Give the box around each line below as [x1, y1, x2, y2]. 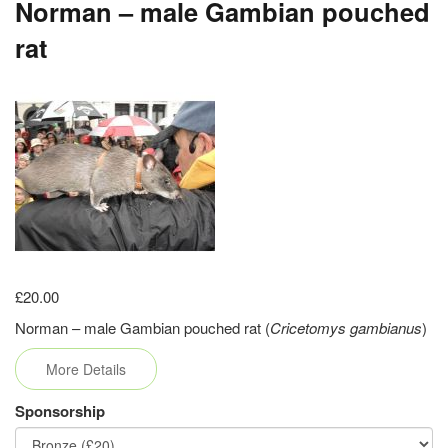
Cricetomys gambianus [270, 317, 422, 338]
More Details [46, 359, 126, 379]
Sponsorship [15, 400, 105, 422]
